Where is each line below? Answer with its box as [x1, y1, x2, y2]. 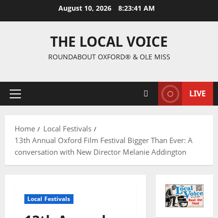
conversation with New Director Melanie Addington [15, 147, 186, 157]
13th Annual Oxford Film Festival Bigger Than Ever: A [15, 135, 193, 145]
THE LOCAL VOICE [50, 32, 168, 51]
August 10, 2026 [58, 3, 113, 13]
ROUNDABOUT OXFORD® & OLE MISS [48, 52, 170, 61]
